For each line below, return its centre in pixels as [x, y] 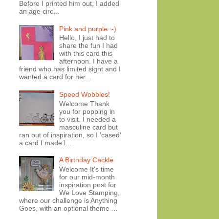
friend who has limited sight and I [70, 69]
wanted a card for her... [55, 77]
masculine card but [89, 127]
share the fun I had [89, 46]
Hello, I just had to [87, 38]
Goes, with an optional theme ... [68, 208]
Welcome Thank [85, 103]
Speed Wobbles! [85, 94]
